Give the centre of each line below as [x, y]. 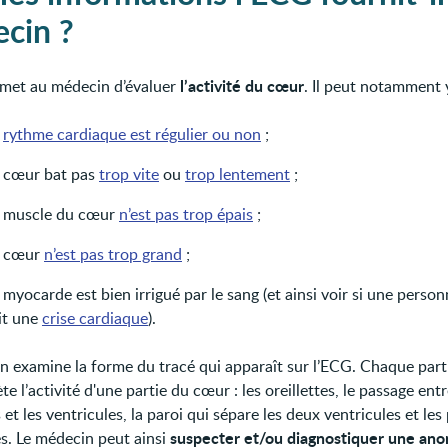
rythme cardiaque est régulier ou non [132, 134]
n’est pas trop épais [186, 214]
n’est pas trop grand [113, 254]
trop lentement [237, 174]
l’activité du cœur [242, 86]
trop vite [129, 174]
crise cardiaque [95, 318]
